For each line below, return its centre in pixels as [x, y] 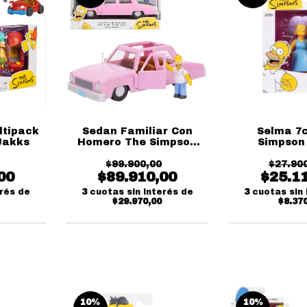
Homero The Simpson [137, 142]
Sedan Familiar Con [137, 131]
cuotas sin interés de [141, 192]
